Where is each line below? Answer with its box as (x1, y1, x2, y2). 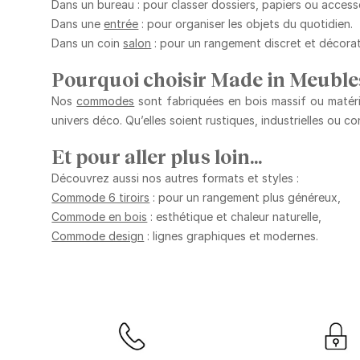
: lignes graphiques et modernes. (144, 228, 319, 243)
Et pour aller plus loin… (51, 144, 264, 168)
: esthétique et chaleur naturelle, (147, 209, 322, 223)
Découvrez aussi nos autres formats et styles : (51, 170, 300, 185)
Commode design (51, 228, 145, 243)
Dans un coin (51, 36, 124, 51)
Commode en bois (51, 209, 148, 223)
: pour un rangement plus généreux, (149, 190, 342, 204)
